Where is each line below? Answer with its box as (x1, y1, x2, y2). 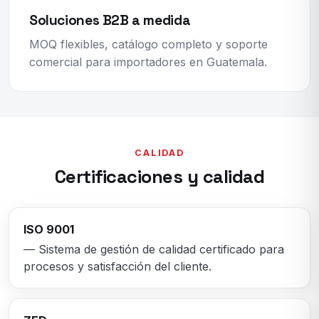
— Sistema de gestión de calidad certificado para (23, 242, 284, 257)
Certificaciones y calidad (54, 165, 265, 189)
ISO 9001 (23, 222, 74, 237)
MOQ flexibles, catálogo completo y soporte (29, 37, 268, 52)
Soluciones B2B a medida (29, 11, 191, 30)
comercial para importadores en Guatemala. (29, 55, 267, 70)
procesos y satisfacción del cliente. (23, 259, 211, 274)
